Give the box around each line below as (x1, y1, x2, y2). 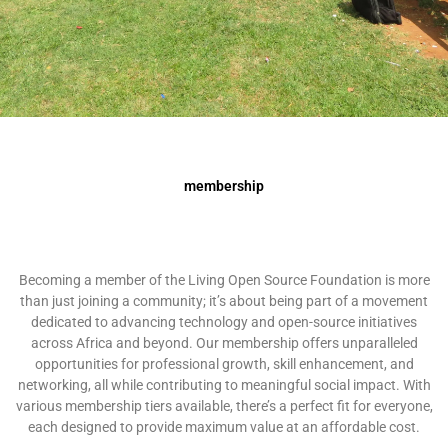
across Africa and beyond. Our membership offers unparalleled (30, 335, 418, 351)
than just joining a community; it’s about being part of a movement (20, 293, 428, 309)
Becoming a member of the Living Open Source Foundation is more (18, 272, 430, 288)
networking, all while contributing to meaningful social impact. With (17, 377, 431, 393)
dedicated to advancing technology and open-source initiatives (31, 314, 417, 330)
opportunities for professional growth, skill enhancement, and (34, 356, 414, 372)
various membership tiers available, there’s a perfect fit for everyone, (15, 398, 433, 414)
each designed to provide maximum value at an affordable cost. (28, 419, 420, 435)
